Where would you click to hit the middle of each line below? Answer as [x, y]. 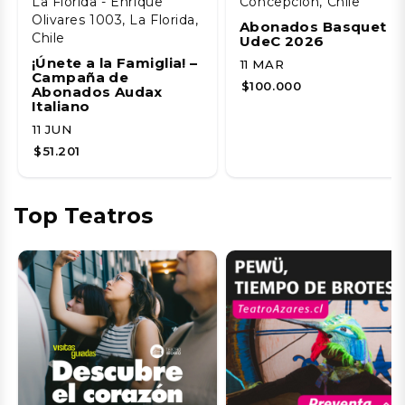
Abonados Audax [97, 91]
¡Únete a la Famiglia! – [115, 62]
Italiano [61, 106]
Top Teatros [83, 215]
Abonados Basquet [313, 26]
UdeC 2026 [282, 41]
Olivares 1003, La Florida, [115, 19]
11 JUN [52, 129]
